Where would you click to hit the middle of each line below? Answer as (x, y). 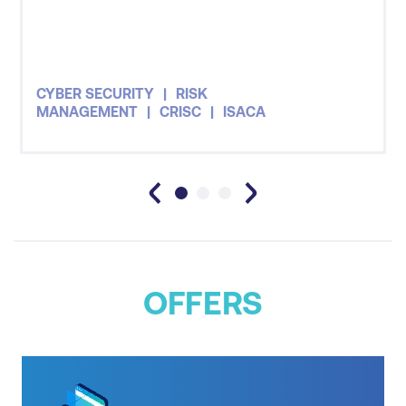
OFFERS (203, 304)
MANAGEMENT (87, 112)
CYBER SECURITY (96, 94)
